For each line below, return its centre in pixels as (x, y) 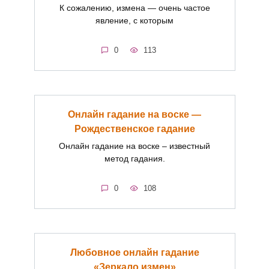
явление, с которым (134, 21)
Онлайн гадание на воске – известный (134, 146)
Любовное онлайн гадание (134, 252)
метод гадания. (134, 159)
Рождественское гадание (134, 128)
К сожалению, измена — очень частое (134, 8)
